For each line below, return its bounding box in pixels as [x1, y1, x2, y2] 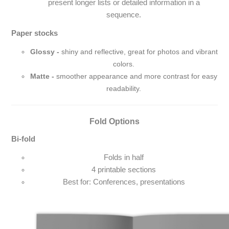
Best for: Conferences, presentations [62, 178, 185, 187]
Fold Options [89, 117, 140, 126]
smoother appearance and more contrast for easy [56, 72, 217, 81]
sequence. [106, 11, 141, 19]
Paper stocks [11, 29, 58, 38]
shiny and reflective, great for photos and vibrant [61, 48, 218, 56]
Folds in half [104, 153, 144, 162]
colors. [113, 60, 134, 68]
